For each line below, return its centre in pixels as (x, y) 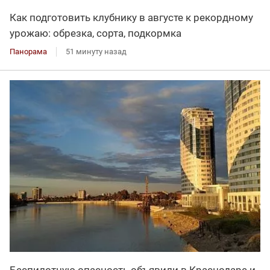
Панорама (28, 51)
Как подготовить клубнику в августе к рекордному (131, 17)
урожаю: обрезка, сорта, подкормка (96, 33)
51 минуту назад (96, 51)
